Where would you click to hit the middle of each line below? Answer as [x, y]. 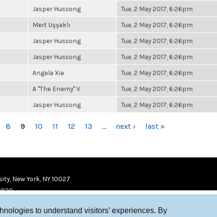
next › [126, 126]
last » [155, 126]
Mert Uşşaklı [52, 25]
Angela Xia [48, 73]
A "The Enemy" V [56, 89]
